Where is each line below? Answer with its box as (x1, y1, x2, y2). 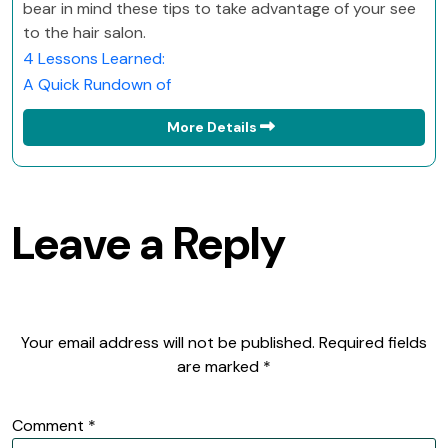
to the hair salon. (23, 22, 146, 43)
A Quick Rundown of (23, 74, 171, 95)
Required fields (319, 332, 427, 353)
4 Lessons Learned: (23, 48, 165, 69)
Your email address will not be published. (21, 332, 315, 353)
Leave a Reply (12, 214, 286, 273)
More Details (167, 118, 260, 136)
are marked (177, 356, 263, 377)
